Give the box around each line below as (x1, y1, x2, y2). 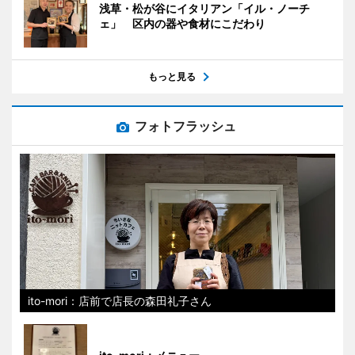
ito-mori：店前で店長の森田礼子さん (28, 293, 212, 307)
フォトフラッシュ (135, 117, 236, 134)
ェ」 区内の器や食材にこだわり (99, 16, 265, 30)
